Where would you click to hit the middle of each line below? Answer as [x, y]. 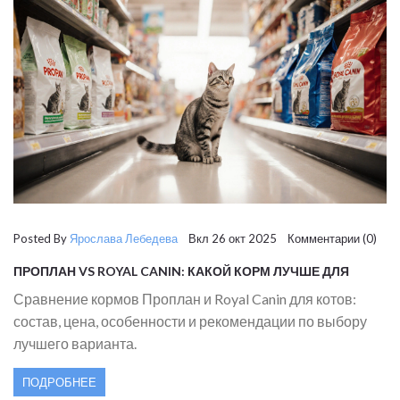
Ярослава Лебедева [124, 238]
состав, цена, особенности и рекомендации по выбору [190, 321]
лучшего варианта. [75, 343]
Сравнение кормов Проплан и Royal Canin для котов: [185, 298]
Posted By [42, 238]
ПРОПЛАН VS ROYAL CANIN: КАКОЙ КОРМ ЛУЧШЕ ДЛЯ [181, 271]
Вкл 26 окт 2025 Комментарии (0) [277, 238]
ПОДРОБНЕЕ [59, 382]
